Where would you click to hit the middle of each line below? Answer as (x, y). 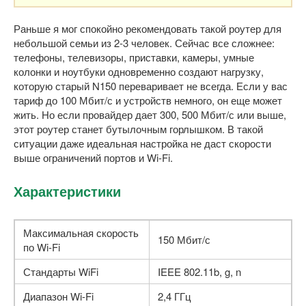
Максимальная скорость (81, 232)
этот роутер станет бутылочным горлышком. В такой (138, 128)
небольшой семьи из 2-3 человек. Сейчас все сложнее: (144, 42)
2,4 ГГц (175, 296)
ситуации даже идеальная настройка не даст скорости (142, 143)
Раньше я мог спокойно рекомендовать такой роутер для (148, 28)
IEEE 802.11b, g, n (199, 271)
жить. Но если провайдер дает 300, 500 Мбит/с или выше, (150, 114)
